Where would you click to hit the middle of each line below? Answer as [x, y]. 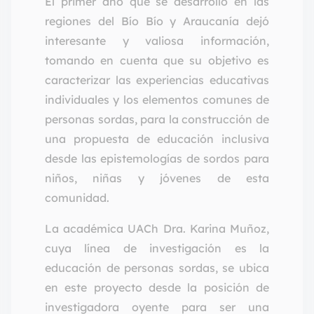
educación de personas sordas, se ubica [157, 268]
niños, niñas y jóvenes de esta [157, 178]
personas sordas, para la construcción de [157, 120]
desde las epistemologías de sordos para [157, 159]
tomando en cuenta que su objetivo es [157, 61]
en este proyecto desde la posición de [157, 288]
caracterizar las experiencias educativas [157, 80]
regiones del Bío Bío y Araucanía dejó [157, 21]
